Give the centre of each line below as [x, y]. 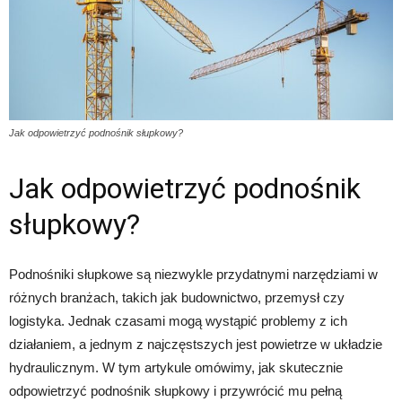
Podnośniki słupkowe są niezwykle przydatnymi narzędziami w [193, 275]
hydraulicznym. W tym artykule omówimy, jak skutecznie [176, 368]
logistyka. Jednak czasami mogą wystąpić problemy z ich [178, 321]
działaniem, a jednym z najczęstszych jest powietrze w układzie [196, 345]
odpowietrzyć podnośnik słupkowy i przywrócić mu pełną [175, 391]
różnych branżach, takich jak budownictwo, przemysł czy [177, 298]
